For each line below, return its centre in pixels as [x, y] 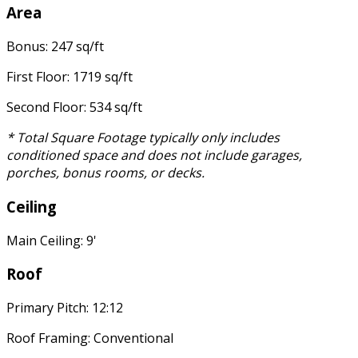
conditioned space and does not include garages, [154, 155]
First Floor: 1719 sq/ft [70, 77]
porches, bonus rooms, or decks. [105, 173]
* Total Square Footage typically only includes [143, 138]
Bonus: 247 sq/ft [55, 47]
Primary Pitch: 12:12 [65, 307]
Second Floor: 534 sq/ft [74, 107]
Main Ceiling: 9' [52, 240]
